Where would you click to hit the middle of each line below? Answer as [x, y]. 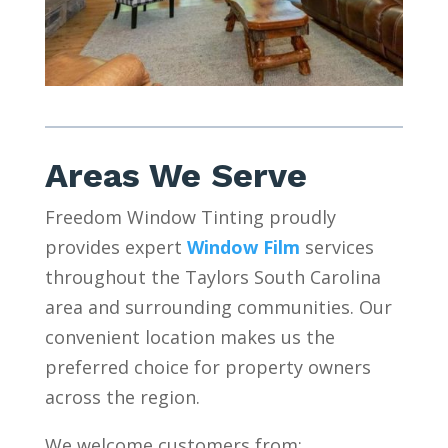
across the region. [122, 396]
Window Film [243, 246]
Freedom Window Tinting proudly [190, 216]
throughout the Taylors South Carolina [212, 276]
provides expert [113, 246]
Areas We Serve [175, 174]
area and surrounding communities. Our [218, 306]
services [339, 246]
